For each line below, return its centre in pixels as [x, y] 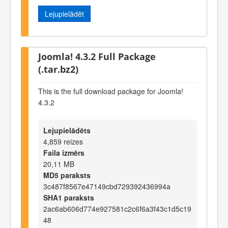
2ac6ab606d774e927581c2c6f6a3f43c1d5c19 [117, 208]
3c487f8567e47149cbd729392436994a [107, 186]
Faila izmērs [64, 152]
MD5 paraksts [67, 175]
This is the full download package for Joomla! [111, 91]
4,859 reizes [63, 141]
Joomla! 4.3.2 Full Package [97, 56]
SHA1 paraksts [69, 197]
